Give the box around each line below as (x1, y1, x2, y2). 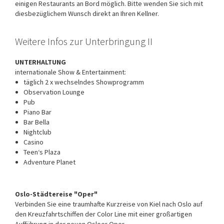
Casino (23, 137, 43, 146)
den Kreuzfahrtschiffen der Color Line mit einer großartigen (15, 209, 192, 218)
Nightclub (23, 127, 51, 136)
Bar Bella (23, 117, 49, 126)
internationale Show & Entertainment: (15, 67, 126, 76)
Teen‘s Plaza (23, 147, 60, 156)
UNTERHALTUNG (15, 57, 66, 66)
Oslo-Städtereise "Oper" (15, 189, 97, 198)
